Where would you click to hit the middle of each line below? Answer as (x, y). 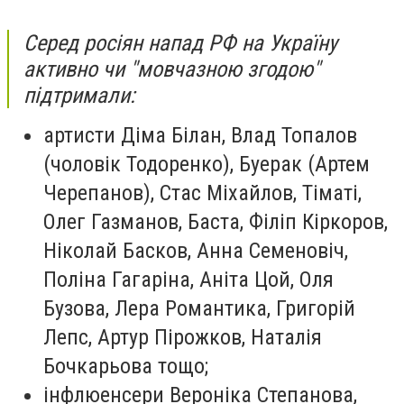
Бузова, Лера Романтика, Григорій (199, 308)
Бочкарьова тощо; (126, 366)
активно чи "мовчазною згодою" (172, 69)
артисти (79, 135)
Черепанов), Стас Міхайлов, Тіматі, (202, 193)
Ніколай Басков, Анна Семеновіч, (196, 250)
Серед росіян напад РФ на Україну (180, 42)
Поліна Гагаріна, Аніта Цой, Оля (188, 279)
